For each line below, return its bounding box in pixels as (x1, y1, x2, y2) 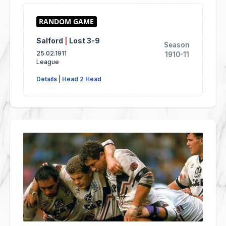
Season (164, 40, 190, 49)
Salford (36, 36, 65, 45)
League (36, 58, 59, 66)
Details (36, 75, 57, 83)
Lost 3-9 (69, 36, 100, 45)
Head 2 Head (62, 75, 101, 83)
